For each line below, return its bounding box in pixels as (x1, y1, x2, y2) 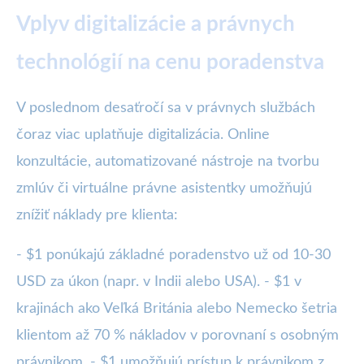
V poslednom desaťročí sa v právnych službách (16, 101, 315, 116)
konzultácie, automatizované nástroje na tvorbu (16, 154, 319, 170)
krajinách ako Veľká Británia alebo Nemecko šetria (16, 301, 337, 317)
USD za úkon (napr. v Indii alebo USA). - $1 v (16, 275, 301, 290)
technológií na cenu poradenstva (16, 52, 324, 74)
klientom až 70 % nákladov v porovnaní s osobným (16, 328, 339, 344)
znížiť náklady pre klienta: (16, 208, 178, 223)
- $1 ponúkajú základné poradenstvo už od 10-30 (16, 248, 331, 263)
